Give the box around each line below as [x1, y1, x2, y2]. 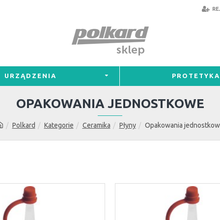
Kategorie [44, 121, 74, 129]
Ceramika [82, 121, 110, 129]
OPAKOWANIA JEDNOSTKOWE [16, 96, 204, 110]
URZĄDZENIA [4, 72, 57, 79]
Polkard [12, 121, 35, 129]
